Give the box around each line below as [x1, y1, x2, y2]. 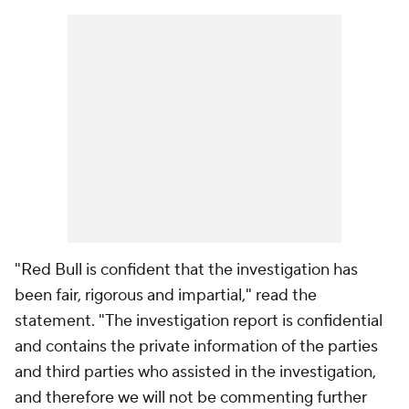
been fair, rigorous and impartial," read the [15, 285, 317, 306]
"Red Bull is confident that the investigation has [15, 259, 358, 280]
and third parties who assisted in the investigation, [15, 362, 376, 383]
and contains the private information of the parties [15, 336, 378, 357]
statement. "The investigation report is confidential [15, 310, 383, 331]
